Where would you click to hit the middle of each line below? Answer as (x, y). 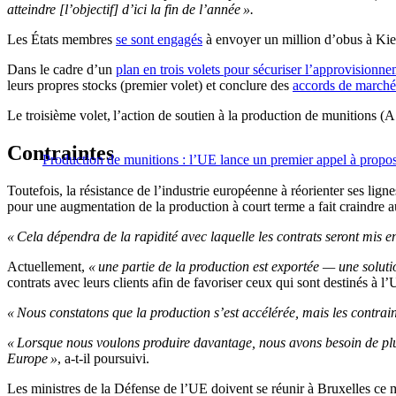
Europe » (32, 359)
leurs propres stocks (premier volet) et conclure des (150, 86)
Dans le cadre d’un (61, 70)
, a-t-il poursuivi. (103, 359)
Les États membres (61, 40)
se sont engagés (159, 40)
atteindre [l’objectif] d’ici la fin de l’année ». (130, 10)
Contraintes (61, 153)
